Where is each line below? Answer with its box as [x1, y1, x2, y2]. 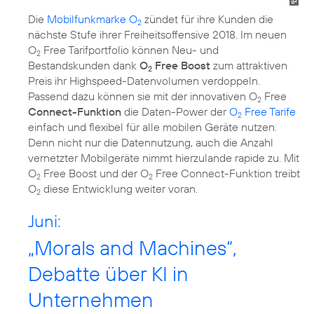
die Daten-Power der [121, 104, 229, 119]
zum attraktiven [210, 58, 287, 73]
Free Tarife [242, 104, 296, 119]
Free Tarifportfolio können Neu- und [41, 43, 219, 57]
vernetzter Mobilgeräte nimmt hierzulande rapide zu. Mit [28, 151, 299, 165]
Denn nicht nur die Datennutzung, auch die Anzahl [28, 135, 273, 150]
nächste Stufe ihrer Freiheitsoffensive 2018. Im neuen [28, 27, 287, 42]
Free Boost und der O [41, 166, 149, 181]
